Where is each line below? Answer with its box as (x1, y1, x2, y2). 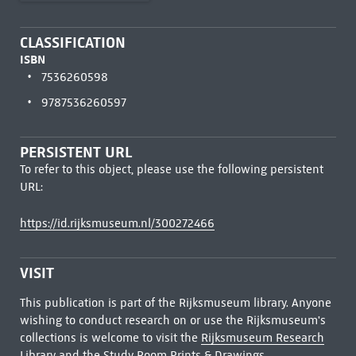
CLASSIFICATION (19, 33, 126, 52)
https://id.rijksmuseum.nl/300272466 (19, 216, 215, 230)
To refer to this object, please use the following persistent (19, 162, 323, 176)
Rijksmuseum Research (200, 331, 324, 345)
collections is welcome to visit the (19, 331, 201, 345)
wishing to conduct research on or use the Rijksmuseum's (19, 313, 326, 327)
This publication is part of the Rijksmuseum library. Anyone (19, 296, 331, 310)
